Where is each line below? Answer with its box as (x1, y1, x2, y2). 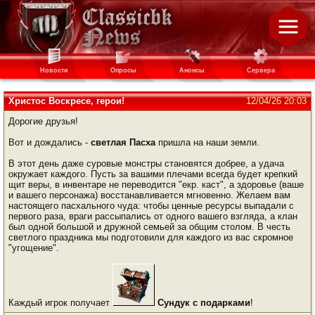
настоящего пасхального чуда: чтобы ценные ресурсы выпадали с (8, 200, 294, 211)
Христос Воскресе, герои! (8, 96, 124, 106)
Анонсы (179, 66, 205, 74)
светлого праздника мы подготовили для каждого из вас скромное (8, 232, 293, 243)
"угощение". (8, 243, 59, 253)
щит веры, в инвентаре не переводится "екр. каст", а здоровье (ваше (8, 179, 304, 190)
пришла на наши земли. (155, 137, 259, 148)
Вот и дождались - (8, 137, 91, 148)
